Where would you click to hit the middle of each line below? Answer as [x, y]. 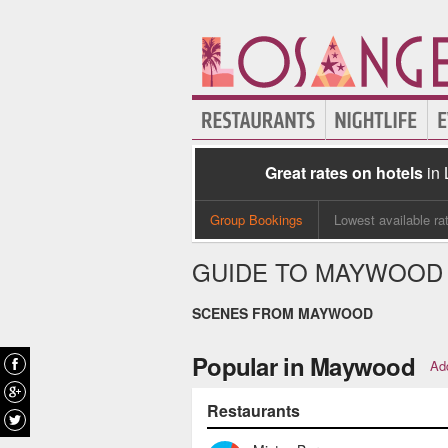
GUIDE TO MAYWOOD [317, 271]
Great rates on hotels [344, 172]
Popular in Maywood [304, 366]
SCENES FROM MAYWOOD [282, 313]
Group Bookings [256, 219]
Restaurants [253, 410]
